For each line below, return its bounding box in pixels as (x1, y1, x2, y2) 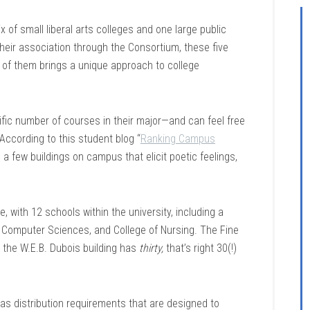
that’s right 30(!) (166, 241, 237, 255)
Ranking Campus (140, 131, 215, 145)
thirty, (139, 241, 166, 255)
